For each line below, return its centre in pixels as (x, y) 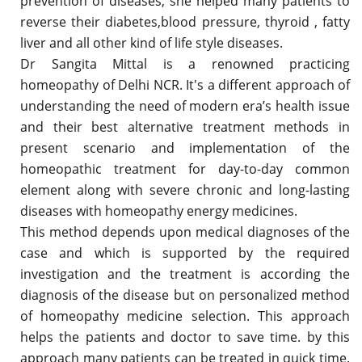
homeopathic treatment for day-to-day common (185, 168)
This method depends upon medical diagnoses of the (185, 232)
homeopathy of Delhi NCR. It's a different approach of (185, 84)
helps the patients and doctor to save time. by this (185, 337)
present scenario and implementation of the (185, 147)
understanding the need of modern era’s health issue (185, 105)
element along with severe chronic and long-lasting (185, 189)
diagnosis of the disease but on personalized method (185, 295)
